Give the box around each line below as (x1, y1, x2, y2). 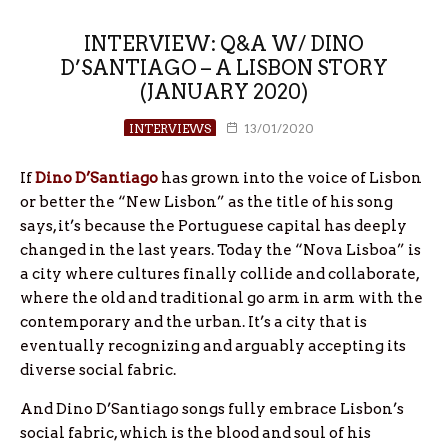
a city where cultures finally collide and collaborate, (20, 265, 419, 283)
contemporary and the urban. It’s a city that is (20, 313, 367, 331)
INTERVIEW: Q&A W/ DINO (84, 32, 364, 56)
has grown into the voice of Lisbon (158, 169, 422, 187)
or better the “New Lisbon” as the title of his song (20, 193, 393, 211)
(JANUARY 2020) (140, 80, 308, 104)
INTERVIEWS (129, 121, 211, 136)
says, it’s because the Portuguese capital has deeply (20, 217, 407, 235)
